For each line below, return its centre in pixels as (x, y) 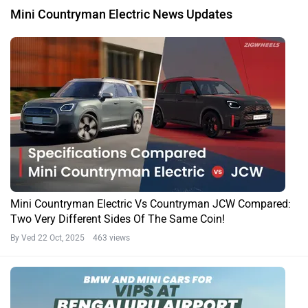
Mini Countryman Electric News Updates (121, 15)
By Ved (24, 238)
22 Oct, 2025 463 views (84, 238)
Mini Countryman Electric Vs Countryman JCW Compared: (151, 204)
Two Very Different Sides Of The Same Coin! (118, 219)
